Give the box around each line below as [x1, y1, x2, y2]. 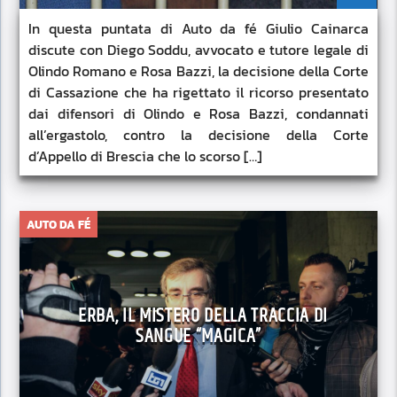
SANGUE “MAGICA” [135, 321, 262, 353]
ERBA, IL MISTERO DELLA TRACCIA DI [77, 300, 329, 332]
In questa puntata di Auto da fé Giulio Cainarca [28, 18, 369, 40]
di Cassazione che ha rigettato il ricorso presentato [28, 82, 369, 104]
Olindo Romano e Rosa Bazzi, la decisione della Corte [28, 60, 369, 82]
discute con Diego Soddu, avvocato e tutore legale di [28, 39, 369, 61]
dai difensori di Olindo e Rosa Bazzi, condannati [28, 103, 369, 125]
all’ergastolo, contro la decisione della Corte [28, 124, 369, 146]
